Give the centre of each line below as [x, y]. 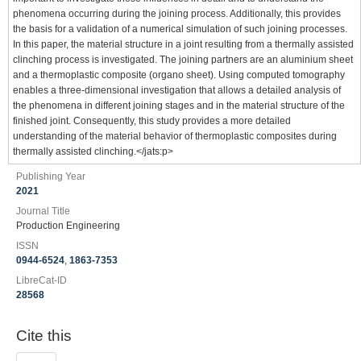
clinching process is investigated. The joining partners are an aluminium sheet [183, 60]
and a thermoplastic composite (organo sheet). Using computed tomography [179, 75]
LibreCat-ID [41, 280]
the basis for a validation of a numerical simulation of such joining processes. [180, 29]
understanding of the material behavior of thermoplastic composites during [175, 136]
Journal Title [43, 211]
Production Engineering [68, 226]
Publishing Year [51, 176]
